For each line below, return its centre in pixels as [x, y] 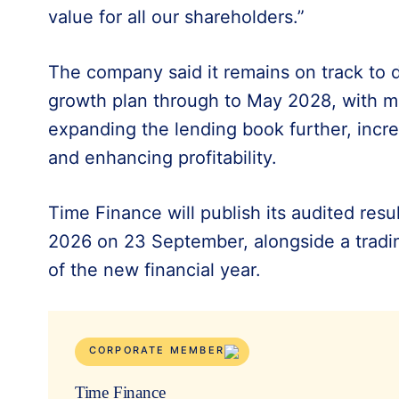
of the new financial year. [154, 269]
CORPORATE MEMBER [156, 350]
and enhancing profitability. [162, 157]
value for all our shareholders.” [176, 16]
